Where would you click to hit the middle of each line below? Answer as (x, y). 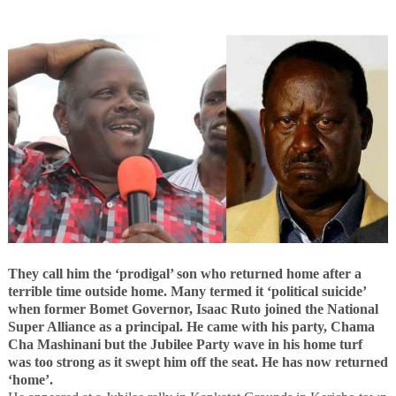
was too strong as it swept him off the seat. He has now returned (198, 362)
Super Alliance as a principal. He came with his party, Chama (191, 326)
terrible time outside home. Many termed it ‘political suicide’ (187, 291)
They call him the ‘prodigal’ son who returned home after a (184, 273)
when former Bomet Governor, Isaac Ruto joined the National (193, 308)
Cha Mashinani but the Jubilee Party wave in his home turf (185, 344)
